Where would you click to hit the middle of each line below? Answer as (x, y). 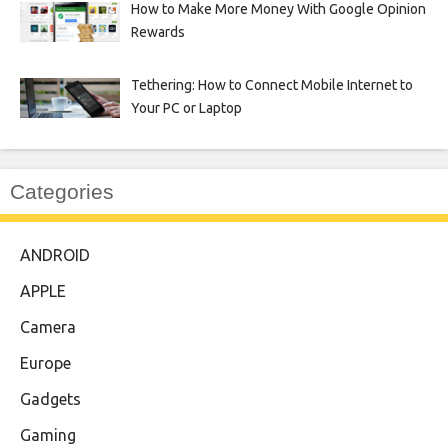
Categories (62, 191)
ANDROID (55, 254)
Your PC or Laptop (186, 107)
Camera (48, 326)
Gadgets (50, 398)
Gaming (48, 434)
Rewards (157, 31)
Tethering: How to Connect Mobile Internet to (271, 84)
